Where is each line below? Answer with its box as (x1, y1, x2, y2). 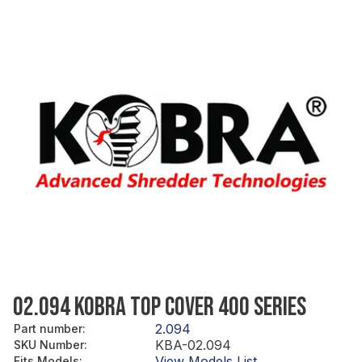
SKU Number (14, 337, 84, 351)
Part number (14, 321, 82, 335)
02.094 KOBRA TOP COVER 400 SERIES (13, 291, 306, 323)
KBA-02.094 (155, 336, 231, 353)
